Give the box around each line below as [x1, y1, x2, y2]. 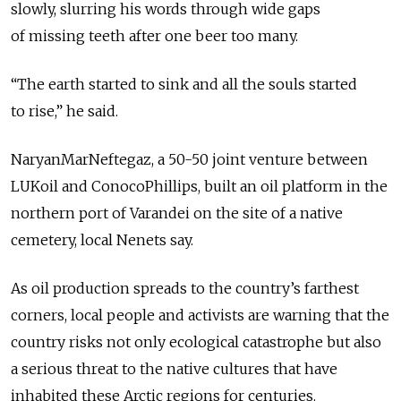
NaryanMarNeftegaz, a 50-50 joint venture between [11, 150, 368, 168]
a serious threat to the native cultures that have [11, 360, 337, 378]
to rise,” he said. [11, 102, 118, 120]
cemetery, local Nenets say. [11, 231, 193, 249]
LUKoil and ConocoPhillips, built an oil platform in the [11, 177, 388, 195]
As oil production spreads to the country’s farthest [11, 279, 359, 297]
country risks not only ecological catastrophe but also [11, 333, 381, 351]
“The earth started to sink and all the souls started [11, 75, 357, 93]
